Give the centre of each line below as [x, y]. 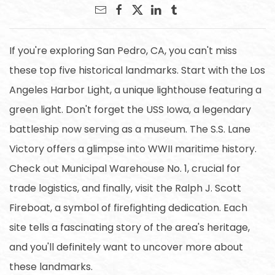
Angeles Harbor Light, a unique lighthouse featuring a [135, 90]
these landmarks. [51, 266]
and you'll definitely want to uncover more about [126, 247]
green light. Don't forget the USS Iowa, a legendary [130, 109]
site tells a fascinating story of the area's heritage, [130, 227]
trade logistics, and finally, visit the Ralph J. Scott [125, 188]
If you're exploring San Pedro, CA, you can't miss [123, 50]
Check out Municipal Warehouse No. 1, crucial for [125, 168]
